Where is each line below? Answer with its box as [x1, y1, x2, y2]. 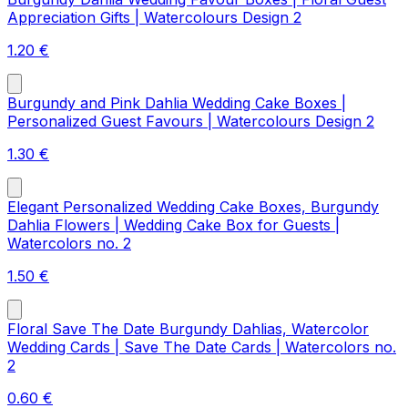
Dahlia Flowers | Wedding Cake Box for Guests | [7, 216, 340, 235]
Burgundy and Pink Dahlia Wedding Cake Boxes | [7, 94, 346, 113]
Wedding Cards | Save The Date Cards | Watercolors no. [7, 338, 396, 357]
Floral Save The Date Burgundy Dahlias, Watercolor [7, 320, 369, 339]
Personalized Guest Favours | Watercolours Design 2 [7, 112, 374, 131]
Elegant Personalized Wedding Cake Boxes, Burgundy [7, 198, 379, 217]
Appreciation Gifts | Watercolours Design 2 [7, 8, 301, 27]
